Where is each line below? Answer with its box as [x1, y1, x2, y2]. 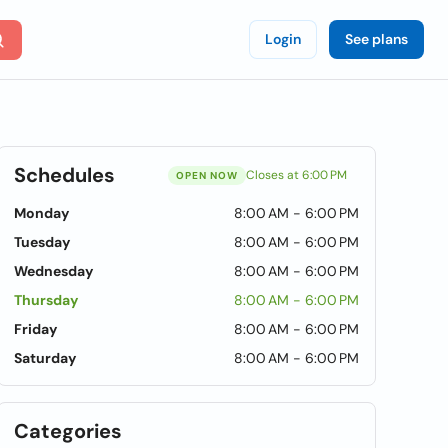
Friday [14, 320, 58, 338]
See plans [345, 30, 408, 48]
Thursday [14, 291, 79, 309]
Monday [14, 204, 70, 222]
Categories [14, 418, 123, 444]
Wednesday [14, 262, 94, 280]
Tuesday [14, 233, 71, 251]
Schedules [14, 162, 116, 188]
